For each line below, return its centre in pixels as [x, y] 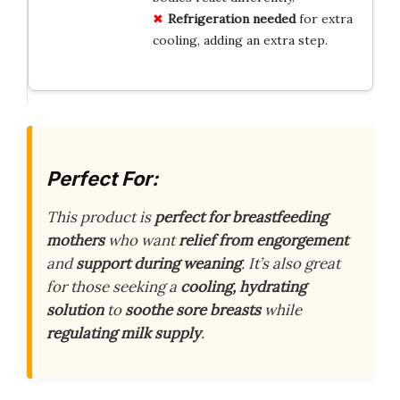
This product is [100, 217]
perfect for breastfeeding [241, 217]
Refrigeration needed [231, 18]
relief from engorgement [263, 241]
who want [142, 241]
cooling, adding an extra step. [240, 40]
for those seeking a [113, 287]
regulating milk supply [124, 333]
